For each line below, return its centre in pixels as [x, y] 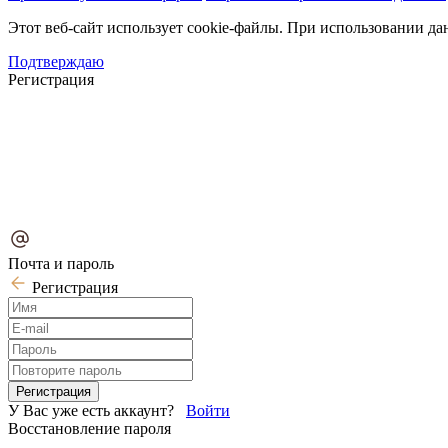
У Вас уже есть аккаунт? [97, 410]
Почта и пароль [61, 263]
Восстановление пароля [89, 428]
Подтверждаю [56, 61]
